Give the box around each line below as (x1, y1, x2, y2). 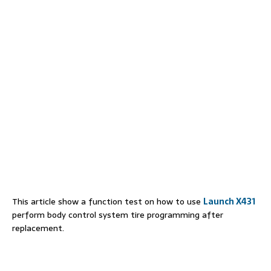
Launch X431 (203, 195, 255, 208)
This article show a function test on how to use (12, 195, 203, 208)
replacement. (12, 221, 64, 235)
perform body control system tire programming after (12, 208, 223, 221)
